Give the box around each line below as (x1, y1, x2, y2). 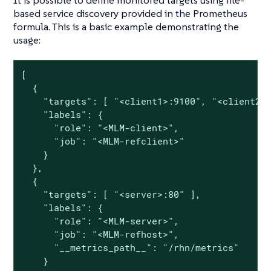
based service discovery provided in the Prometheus (13, 6, 247, 20)
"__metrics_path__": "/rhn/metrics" (21, 241, 239, 253)
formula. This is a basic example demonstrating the (13, 19, 239, 33)
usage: (13, 33, 41, 47)
